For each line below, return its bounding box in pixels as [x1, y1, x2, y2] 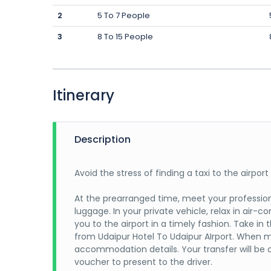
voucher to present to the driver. [74, 256, 215, 268]
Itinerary [53, 85, 114, 105]
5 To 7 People [97, 10, 150, 21]
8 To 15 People [97, 31, 153, 42]
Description [74, 132, 131, 146]
